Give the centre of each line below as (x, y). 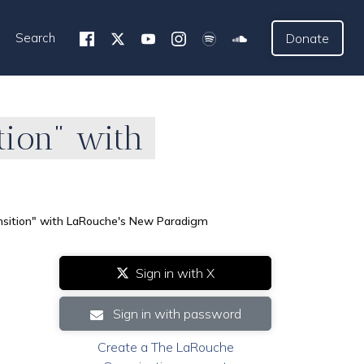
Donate (308, 38)
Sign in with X (175, 273)
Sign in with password (175, 314)
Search (36, 38)
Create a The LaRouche (165, 347)
